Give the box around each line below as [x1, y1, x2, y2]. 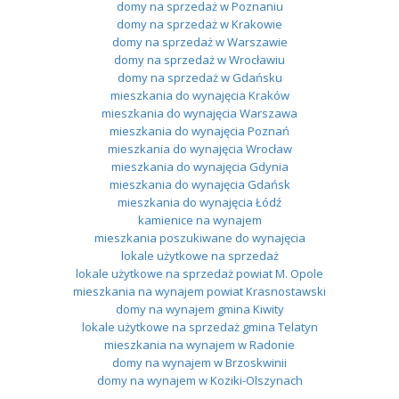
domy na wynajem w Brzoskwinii [112, 354, 287, 370]
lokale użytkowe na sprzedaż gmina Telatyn [81, 318, 318, 335]
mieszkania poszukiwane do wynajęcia [94, 229, 305, 246]
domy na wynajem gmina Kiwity [115, 300, 284, 317]
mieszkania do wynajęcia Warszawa [102, 104, 297, 121]
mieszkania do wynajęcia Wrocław [107, 140, 292, 157]
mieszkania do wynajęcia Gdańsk [109, 175, 290, 192]
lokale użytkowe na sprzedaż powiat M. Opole [76, 265, 323, 281]
